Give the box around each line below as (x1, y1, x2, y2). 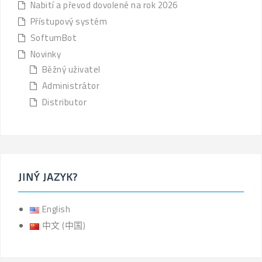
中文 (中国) (42, 218, 85, 232)
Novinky (30, 47, 61, 61)
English (42, 202, 70, 216)
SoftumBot (30, 30, 77, 44)
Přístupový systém (30, 14, 107, 28)
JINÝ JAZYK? (18, 168, 78, 185)
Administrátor (42, 78, 99, 92)
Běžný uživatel (42, 62, 101, 76)
